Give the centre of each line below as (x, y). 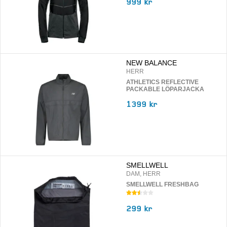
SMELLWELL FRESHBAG (162, 185)
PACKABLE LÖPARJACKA (165, 89)
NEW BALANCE (152, 63)
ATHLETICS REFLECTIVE (162, 82)
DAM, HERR (143, 174)
